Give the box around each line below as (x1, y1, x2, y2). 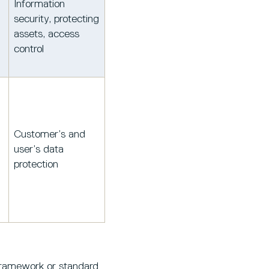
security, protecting (14, 14, 99, 25)
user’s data (14, 144, 64, 156)
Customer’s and (14, 129, 85, 141)
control (14, 44, 44, 55)
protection (14, 159, 58, 171)
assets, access (14, 29, 79, 40)
